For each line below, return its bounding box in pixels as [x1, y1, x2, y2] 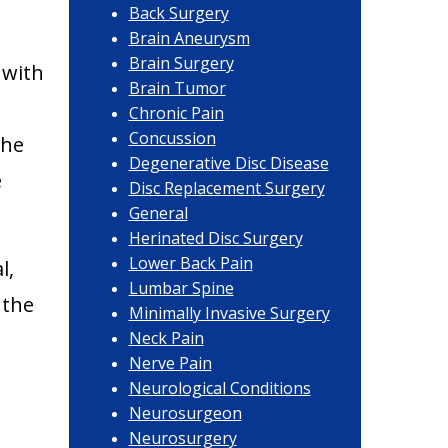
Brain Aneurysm [128, 27, 250, 49]
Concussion [128, 127, 216, 149]
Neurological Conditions [128, 377, 311, 399]
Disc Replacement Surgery [128, 177, 325, 199]
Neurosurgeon [128, 402, 242, 424]
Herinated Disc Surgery [128, 227, 303, 249]
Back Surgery [128, 2, 229, 24]
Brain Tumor [128, 77, 226, 99]
